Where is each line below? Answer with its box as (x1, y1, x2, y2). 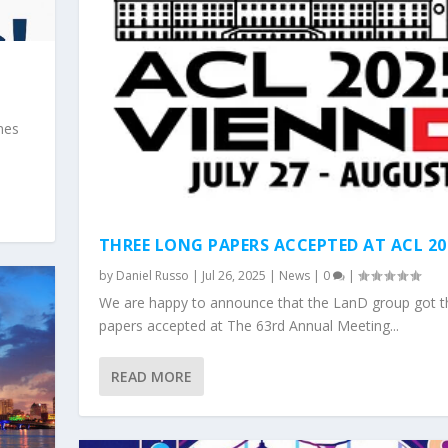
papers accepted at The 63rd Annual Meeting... (98, 316, 399, 336)
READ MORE (110, 367, 192, 387)
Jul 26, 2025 (201, 267, 266, 285)
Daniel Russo (115, 267, 189, 285)
